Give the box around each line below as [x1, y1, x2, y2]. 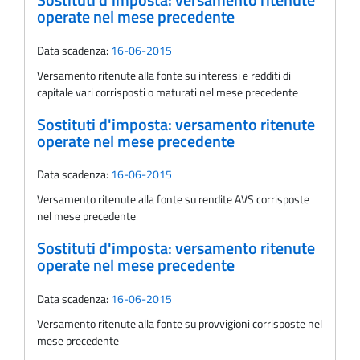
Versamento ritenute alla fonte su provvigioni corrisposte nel [37, 314, 322, 332]
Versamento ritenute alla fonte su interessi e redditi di [37, 66, 291, 84]
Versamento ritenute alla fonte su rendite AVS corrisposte [37, 190, 309, 208]
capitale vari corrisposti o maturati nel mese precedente [37, 83, 298, 100]
